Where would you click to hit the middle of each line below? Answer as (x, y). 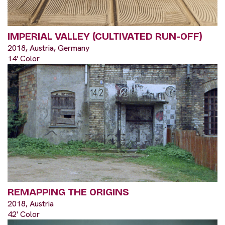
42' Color (24, 214)
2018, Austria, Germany (48, 48)
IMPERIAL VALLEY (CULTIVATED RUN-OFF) (105, 36)
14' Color (24, 58)
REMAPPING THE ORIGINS (68, 192)
